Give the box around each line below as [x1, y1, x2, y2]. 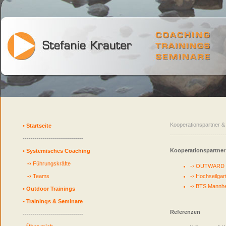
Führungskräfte [33, 160, 71, 166]
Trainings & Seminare [26, 198, 83, 204]
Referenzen [170, 209, 200, 215]
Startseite [26, 123, 51, 129]
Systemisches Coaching [26, 148, 90, 154]
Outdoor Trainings [26, 186, 75, 192]
